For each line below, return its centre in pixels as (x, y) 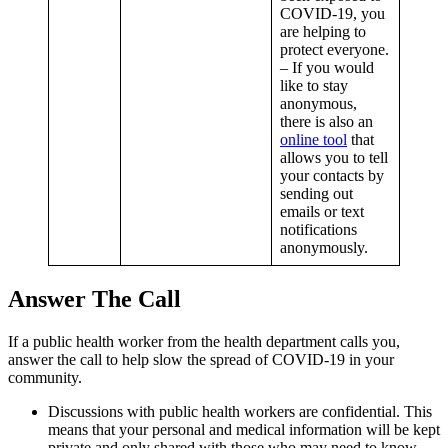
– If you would (327, 68)
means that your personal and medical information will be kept (244, 429)
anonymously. (324, 248)
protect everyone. (334, 50)
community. (45, 377)
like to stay (314, 86)
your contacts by (332, 176)
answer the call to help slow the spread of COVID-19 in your (201, 359)
